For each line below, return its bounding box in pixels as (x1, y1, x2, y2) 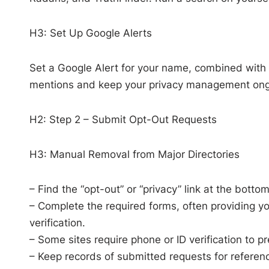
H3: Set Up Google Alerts (29, 26, 152, 39)
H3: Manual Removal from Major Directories (29, 148, 240, 160)
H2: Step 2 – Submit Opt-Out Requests (29, 113, 217, 125)
